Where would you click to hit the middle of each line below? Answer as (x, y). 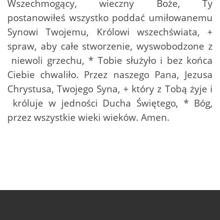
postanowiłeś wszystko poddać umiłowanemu (110, 17)
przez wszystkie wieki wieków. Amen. (88, 117)
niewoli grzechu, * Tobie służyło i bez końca (110, 60)
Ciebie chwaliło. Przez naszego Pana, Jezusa (110, 74)
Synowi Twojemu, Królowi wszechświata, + (110, 31)
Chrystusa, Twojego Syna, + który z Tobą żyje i (110, 88)
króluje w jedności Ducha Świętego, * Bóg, (110, 103)
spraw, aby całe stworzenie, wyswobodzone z (110, 46)
